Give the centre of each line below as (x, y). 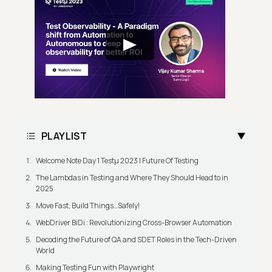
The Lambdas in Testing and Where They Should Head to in (132, 178)
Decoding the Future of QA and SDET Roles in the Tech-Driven (136, 240)
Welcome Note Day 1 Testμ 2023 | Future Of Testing (117, 161)
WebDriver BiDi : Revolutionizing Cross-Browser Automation (134, 223)
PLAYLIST (64, 136)
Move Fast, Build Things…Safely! (88, 206)
